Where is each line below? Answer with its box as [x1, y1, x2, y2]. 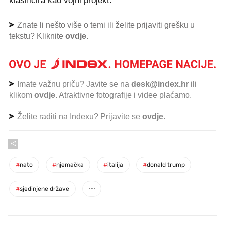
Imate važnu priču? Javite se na [15, 79, 131, 88]
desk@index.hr [131, 79, 189, 88]
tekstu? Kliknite [9, 32, 65, 40]
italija [107, 161, 123, 168]
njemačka [56, 161, 84, 168]
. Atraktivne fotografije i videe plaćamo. [55, 90, 192, 99]
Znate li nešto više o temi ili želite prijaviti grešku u [15, 21, 195, 29]
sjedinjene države [20, 185, 69, 192]
